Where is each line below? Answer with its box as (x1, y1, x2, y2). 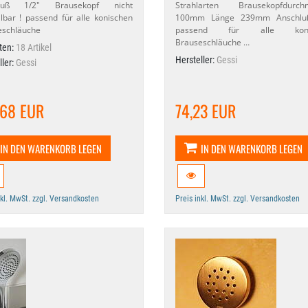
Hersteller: (175, 54, 217, 65)
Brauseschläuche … (175, 36, 250, 48)
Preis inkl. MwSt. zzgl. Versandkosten (175, 194, 300, 203)
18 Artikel (15, 42, 52, 53)
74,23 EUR (175, 98, 236, 123)
